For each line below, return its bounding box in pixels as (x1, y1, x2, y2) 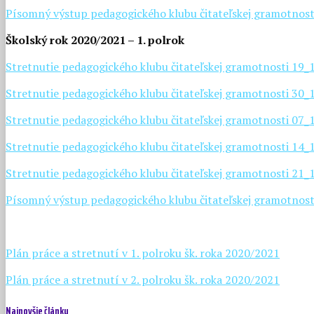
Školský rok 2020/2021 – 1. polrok (6, 32, 184, 48)
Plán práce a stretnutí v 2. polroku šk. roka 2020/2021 (6, 272, 280, 288)
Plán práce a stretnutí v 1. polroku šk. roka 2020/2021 (6, 245, 280, 261)
